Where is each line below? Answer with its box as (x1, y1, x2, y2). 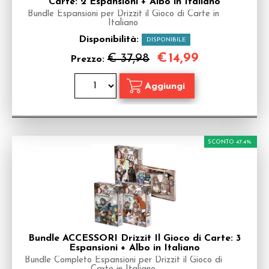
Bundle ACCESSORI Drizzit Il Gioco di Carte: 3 (28, 234, 241, 243)
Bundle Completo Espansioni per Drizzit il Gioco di (24, 256, 222, 265)
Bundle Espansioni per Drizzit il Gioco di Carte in (27, 10, 219, 19)
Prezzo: (70, 55, 107, 64)
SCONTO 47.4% (208, 139, 252, 145)
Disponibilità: (79, 35, 142, 44)
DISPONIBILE (147, 37, 186, 43)
